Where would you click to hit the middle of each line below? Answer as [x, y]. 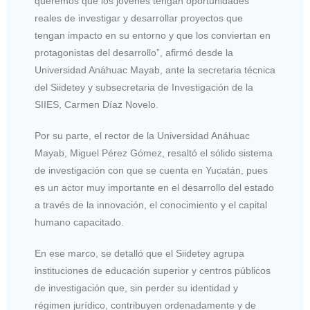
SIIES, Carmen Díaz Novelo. [97, 104]
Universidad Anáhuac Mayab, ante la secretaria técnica [155, 70]
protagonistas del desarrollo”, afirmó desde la [134, 53]
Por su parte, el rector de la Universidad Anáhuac [142, 136]
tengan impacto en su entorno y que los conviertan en [153, 35]
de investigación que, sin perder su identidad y [136, 288]
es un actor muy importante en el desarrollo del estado [154, 188]
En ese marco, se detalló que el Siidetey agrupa [139, 253]
